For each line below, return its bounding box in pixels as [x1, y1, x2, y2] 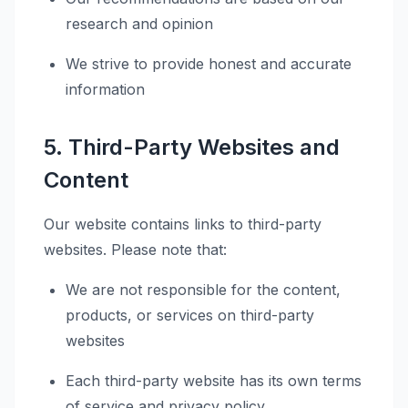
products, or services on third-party [66, 306, 314, 324]
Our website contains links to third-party [44, 215, 321, 233]
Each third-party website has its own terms [66, 372, 362, 390]
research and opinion [66, 15, 213, 33]
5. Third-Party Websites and [44, 134, 340, 160]
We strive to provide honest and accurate [66, 55, 352, 73]
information [66, 80, 145, 98]
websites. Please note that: [44, 240, 227, 259]
